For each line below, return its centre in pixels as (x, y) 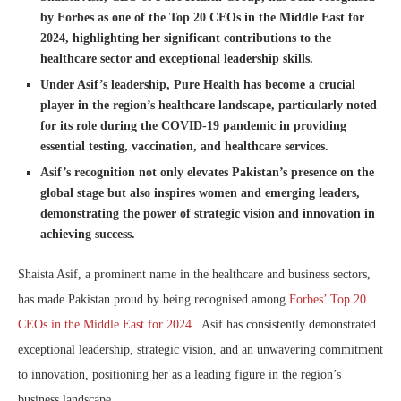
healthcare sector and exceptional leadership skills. (177, 58)
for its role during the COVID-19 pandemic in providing (193, 125)
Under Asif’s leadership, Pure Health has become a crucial (198, 84)
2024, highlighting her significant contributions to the (186, 38)
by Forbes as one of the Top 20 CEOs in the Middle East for (202, 17)
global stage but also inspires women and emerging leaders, (200, 192)
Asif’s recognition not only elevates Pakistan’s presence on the (207, 172)
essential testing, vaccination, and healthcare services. (184, 146)
